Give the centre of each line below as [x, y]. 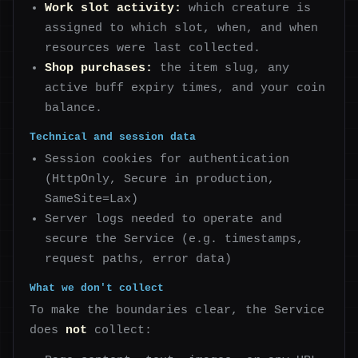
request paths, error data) [139, 259]
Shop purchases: [99, 68]
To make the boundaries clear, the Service [177, 310]
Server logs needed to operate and [164, 219]
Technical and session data [113, 137]
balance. [74, 107]
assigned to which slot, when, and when [182, 28]
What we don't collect [97, 288]
